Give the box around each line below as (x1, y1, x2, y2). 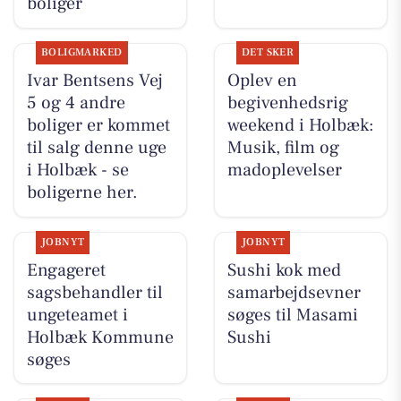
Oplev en (226, 69, 297, 93)
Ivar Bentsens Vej (26, 69, 163, 93)
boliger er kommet (26, 114, 170, 138)
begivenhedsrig (226, 91, 348, 115)
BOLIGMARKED (40, 46, 123, 60)
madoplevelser (226, 158, 342, 183)
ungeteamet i (26, 303, 128, 327)
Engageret (26, 258, 106, 282)
